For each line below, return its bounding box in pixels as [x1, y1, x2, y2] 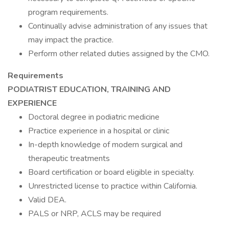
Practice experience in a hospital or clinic [28, 125, 169, 136]
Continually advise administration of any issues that [28, 20, 208, 32]
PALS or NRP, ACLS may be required [28, 208, 161, 219]
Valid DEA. [28, 194, 66, 205]
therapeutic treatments [28, 153, 110, 164]
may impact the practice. [28, 34, 113, 45]
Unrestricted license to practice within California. [28, 180, 197, 192]
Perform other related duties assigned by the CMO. [28, 48, 210, 59]
